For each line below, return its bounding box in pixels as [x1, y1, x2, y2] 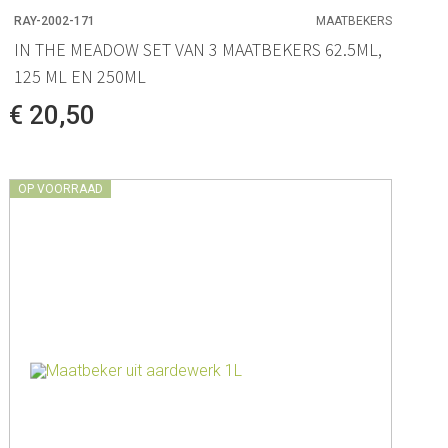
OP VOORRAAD [18, 181, 104, 196]
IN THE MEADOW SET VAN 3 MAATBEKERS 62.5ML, [14, 37, 383, 61]
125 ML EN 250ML [14, 64, 147, 88]
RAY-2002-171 [14, 13, 96, 28]
